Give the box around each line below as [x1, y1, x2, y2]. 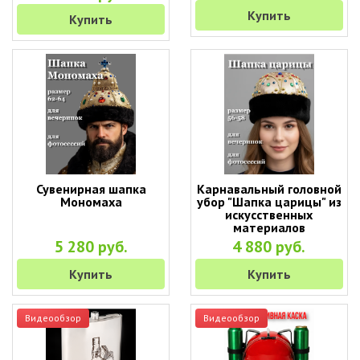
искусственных [225, 207, 313, 223]
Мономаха [59, 194, 122, 210]
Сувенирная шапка [35, 181, 146, 197]
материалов [232, 219, 305, 235]
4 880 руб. [232, 236, 306, 257]
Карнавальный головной [196, 181, 342, 197]
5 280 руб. [54, 236, 128, 257]
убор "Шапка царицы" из [196, 194, 342, 210]
